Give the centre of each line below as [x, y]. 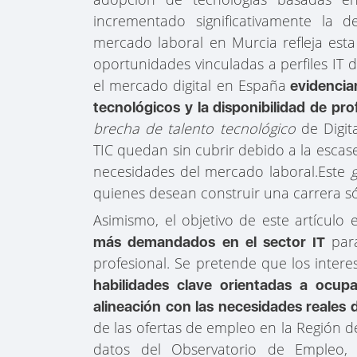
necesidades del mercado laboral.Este [222, 171]
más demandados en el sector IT [213, 241]
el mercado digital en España [190, 85]
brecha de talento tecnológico [194, 128]
